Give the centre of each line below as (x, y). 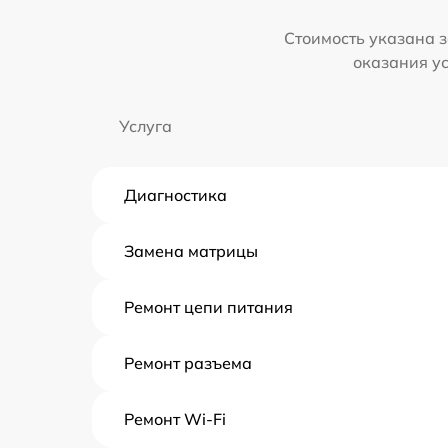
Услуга (145, 126)
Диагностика (175, 195)
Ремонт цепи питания (208, 307)
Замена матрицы (191, 251)
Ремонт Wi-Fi (175, 419)
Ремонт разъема (188, 363)
